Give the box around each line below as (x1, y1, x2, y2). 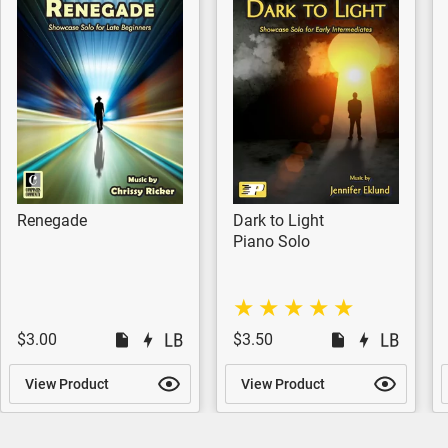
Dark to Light (233, 211, 324, 231)
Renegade (17, 211, 87, 231)
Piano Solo (233, 232, 310, 252)
